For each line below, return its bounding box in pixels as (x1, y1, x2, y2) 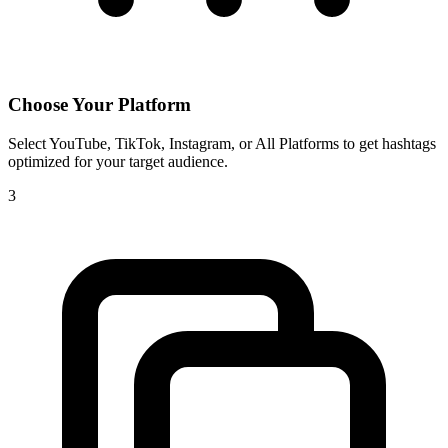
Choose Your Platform (8, 93, 191, 115)
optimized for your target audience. (8, 152, 228, 170)
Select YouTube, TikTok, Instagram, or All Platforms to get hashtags (8, 134, 436, 152)
